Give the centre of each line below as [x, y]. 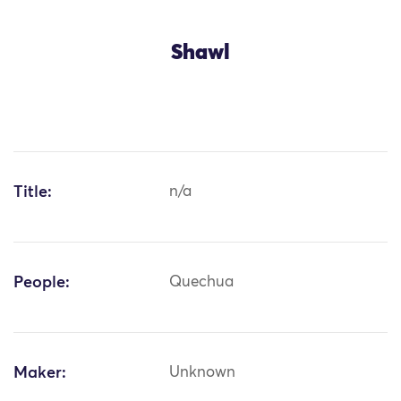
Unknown [203, 373]
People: [42, 283]
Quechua [202, 283]
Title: [33, 193]
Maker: [40, 374]
